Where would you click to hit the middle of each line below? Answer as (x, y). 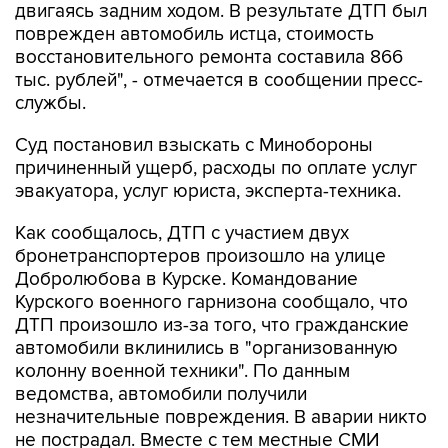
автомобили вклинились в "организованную (206, 348)
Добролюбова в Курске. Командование (186, 279)
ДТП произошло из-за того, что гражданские (212, 325)
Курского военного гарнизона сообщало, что (211, 302)
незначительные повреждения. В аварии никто (221, 417)
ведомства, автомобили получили (161, 394)
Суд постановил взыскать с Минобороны (194, 145)
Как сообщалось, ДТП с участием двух (182, 233)
